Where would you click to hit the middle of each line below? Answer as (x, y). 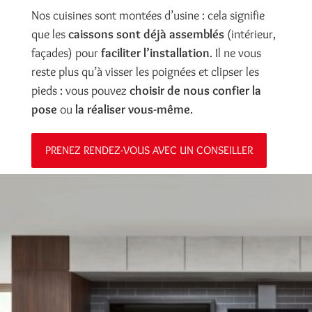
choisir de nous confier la (195, 91)
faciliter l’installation (155, 53)
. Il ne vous (235, 53)
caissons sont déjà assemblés (146, 34)
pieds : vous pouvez (80, 91)
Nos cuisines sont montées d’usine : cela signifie (148, 16)
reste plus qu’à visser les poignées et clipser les (145, 72)
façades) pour (66, 53)
